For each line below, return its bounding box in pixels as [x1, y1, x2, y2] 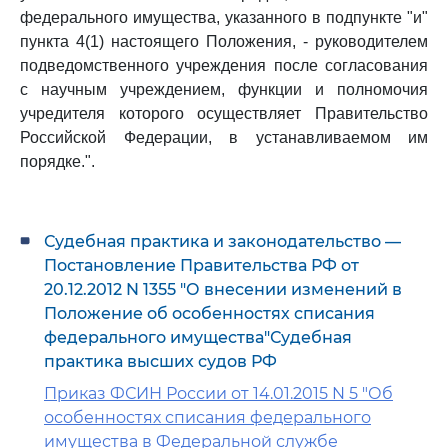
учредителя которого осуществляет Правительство [20, 105, 428, 122]
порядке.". [20, 153, 95, 170]
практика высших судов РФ [44, 352, 277, 371]
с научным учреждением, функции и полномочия [20, 81, 428, 98]
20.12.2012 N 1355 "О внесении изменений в [44, 280, 402, 299]
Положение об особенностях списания [44, 304, 375, 323]
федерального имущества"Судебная [44, 328, 352, 347]
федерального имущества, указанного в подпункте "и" [20, 9, 428, 26]
